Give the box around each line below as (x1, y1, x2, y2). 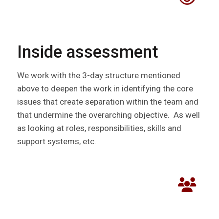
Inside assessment (17, 42, 158, 63)
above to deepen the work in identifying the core (17, 84, 193, 94)
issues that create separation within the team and (17, 97, 198, 107)
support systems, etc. (17, 136, 96, 147)
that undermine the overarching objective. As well (17, 110, 200, 120)
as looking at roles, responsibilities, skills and (17, 123, 181, 133)
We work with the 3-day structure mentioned (17, 70, 180, 81)
